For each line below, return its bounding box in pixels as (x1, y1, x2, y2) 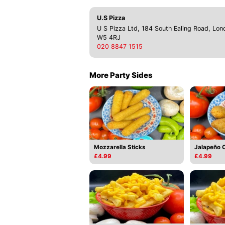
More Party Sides (89, 70, 153, 80)
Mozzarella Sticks (94, 144, 145, 151)
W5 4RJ (97, 34, 121, 41)
